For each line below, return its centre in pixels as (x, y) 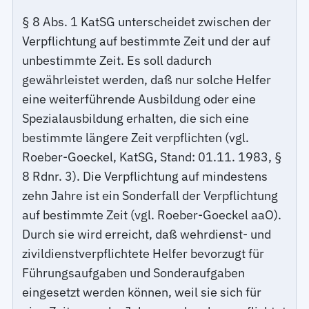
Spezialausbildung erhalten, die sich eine (136, 119)
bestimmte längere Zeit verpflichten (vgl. (136, 138)
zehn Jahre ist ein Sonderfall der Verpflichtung (150, 196)
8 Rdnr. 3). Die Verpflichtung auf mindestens (145, 177)
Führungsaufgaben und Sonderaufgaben (134, 273)
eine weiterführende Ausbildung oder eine (139, 99)
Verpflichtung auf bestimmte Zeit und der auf (147, 41)
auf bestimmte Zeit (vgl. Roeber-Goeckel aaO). (152, 215)
